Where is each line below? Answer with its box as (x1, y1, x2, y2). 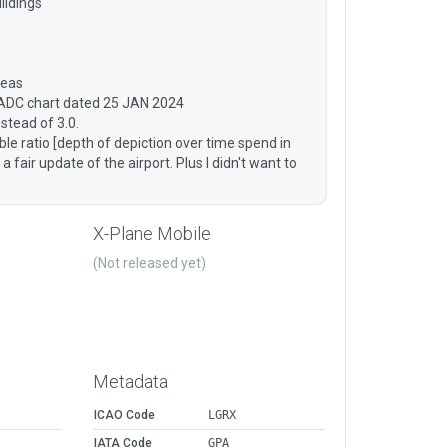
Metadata (93, 371, 168, 393)
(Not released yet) (93, 255, 206, 272)
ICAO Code (94, 408, 155, 423)
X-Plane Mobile (93, 223, 211, 245)
